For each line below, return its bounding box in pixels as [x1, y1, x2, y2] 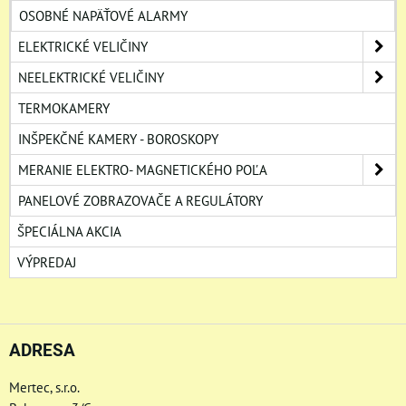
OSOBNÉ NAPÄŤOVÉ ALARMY [19, 5, 188, 24]
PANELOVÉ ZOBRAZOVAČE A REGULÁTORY [18, 190, 263, 209]
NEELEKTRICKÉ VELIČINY [18, 67, 164, 86]
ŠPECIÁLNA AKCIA [17, 221, 121, 240]
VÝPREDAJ [17, 252, 76, 271]
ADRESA [9, 339, 75, 361]
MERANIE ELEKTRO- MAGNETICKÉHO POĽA [18, 159, 267, 179]
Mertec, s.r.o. [9, 377, 80, 396]
